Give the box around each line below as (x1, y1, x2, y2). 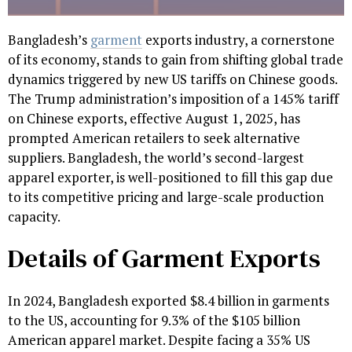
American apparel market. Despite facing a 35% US (8, 330, 310, 349)
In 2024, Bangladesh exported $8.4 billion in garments (8, 291, 329, 310)
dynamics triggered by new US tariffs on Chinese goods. (8, 69, 337, 88)
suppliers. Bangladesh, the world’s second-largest (8, 148, 304, 167)
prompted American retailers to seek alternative (8, 128, 300, 147)
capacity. (8, 207, 60, 225)
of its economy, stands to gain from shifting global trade (8, 49, 343, 68)
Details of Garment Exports (8, 240, 321, 276)
